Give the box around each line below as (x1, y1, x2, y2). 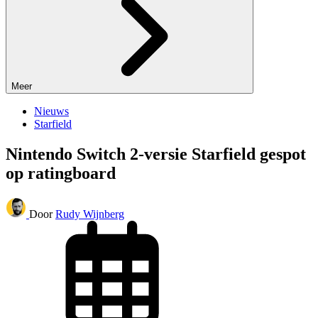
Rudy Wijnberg (55, 208, 124, 221)
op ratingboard (6, 164, 116, 183)
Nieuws (34, 105, 69, 118)
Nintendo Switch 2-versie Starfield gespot (6, 145, 306, 164)
